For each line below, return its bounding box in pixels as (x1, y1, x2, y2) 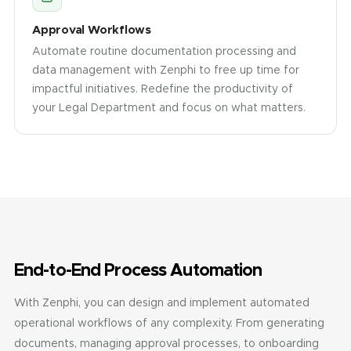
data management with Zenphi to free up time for (32, 63, 299, 77)
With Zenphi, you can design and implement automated (14, 295, 309, 309)
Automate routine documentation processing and (32, 44, 296, 58)
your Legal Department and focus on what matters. (32, 100, 306, 114)
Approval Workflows (32, 22, 151, 37)
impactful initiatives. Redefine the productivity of (32, 81, 293, 96)
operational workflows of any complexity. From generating (14, 316, 324, 330)
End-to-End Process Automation (14, 259, 262, 280)
